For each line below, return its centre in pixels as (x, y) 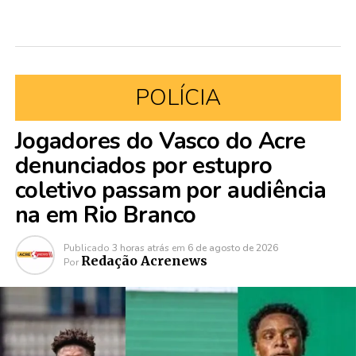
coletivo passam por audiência (170, 190)
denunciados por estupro (143, 165)
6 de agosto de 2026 (232, 248)
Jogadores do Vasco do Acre (160, 141)
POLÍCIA (178, 97)
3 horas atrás (140, 248)
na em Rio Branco (105, 215)
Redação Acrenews (144, 260)
